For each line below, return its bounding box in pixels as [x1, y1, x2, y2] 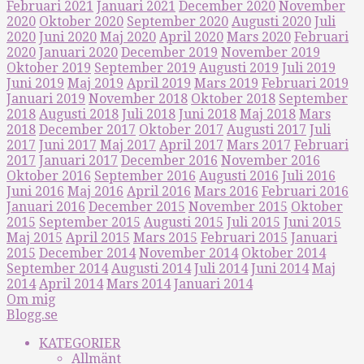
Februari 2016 [262, 184, 349, 199]
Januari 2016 [6, 199, 85, 214]
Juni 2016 [6, 184, 64, 199]
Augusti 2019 [199, 60, 279, 76]
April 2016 [127, 184, 191, 199]
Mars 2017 [227, 137, 291, 153]
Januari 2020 [39, 45, 118, 60]
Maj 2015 [6, 230, 63, 245]
